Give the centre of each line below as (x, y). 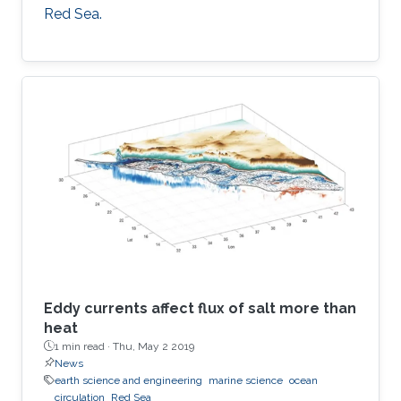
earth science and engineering (128, 380)
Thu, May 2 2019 (154, 346)
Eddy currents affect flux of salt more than (200, 308)
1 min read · (84, 346)
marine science (246, 380)
